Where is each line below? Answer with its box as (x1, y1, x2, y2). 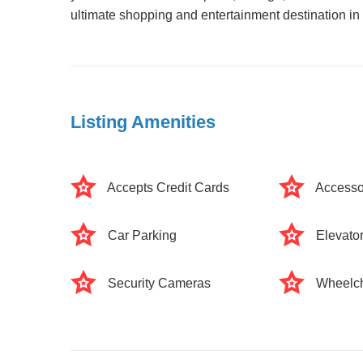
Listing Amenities (70, 112, 216, 132)
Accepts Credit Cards (107, 181, 229, 194)
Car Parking (108, 228, 177, 242)
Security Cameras (108, 276, 211, 290)
